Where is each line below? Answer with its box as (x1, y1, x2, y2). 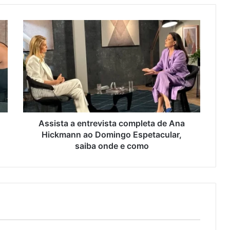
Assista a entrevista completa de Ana (39, 118, 185, 129)
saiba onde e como (74, 141, 149, 151)
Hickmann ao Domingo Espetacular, (42, 129, 182, 140)
